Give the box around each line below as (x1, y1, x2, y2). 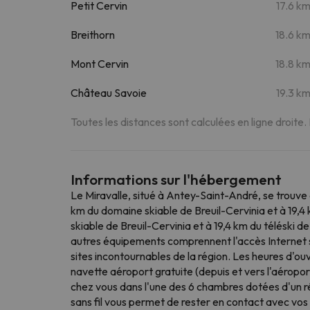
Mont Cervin (71, 56, 129, 71)
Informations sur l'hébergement (71, 170, 282, 188)
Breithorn (71, 27, 115, 42)
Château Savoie (71, 85, 147, 100)
